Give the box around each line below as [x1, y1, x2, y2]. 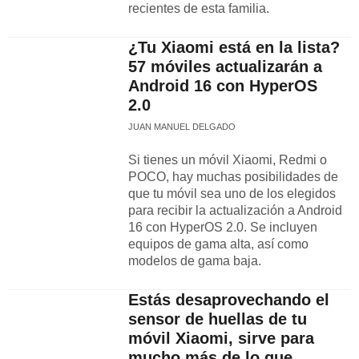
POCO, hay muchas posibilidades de [128, 170, 338, 184]
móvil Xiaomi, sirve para [128, 329, 314, 347]
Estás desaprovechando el [128, 291, 329, 309]
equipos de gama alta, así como [128, 237, 309, 251]
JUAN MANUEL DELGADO [128, 122, 236, 131]
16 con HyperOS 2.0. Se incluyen [128, 220, 317, 234]
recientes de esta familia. [128, 2, 269, 15]
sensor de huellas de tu [128, 310, 307, 328]
